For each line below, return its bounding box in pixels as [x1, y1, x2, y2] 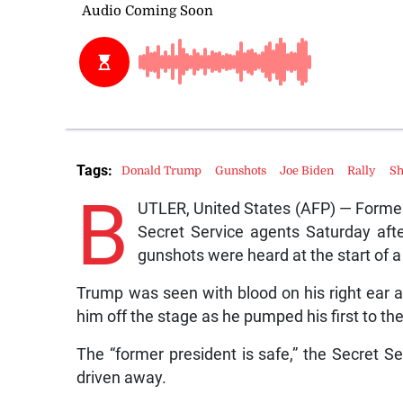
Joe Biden [280, 163, 335, 177]
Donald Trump [121, 163, 202, 177]
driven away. [76, 369, 167, 388]
